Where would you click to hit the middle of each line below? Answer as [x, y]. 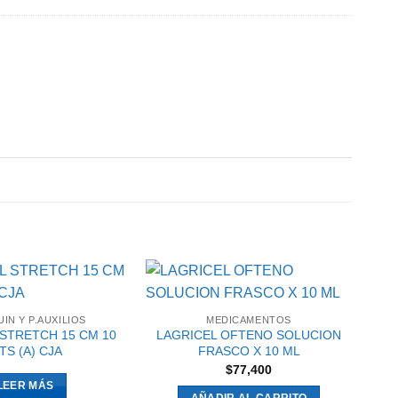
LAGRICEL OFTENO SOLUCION [249, 335]
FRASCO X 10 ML [249, 351]
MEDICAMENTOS [249, 319]
